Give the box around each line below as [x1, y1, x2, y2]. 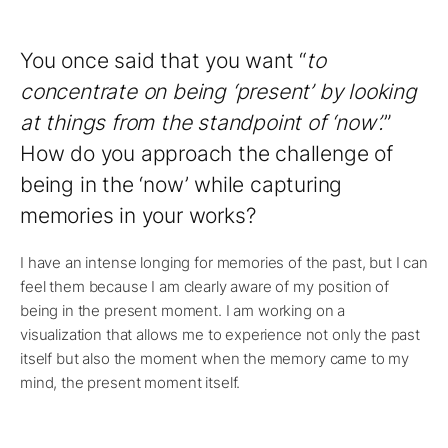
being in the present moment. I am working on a [20, 301, 346, 321]
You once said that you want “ [20, 48, 307, 74]
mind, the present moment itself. [20, 373, 241, 393]
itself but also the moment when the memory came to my [20, 349, 410, 369]
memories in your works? [20, 203, 256, 229]
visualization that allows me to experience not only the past [20, 325, 421, 345]
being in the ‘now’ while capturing [20, 172, 343, 198]
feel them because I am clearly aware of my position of [20, 277, 389, 297]
